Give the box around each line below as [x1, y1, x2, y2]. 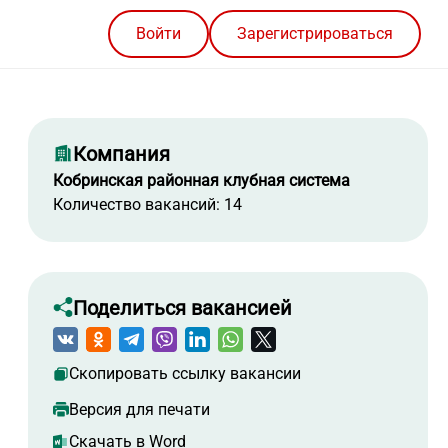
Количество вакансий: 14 [53, 195, 242, 215]
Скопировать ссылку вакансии [69, 364, 301, 384]
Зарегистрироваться [237, 24, 393, 44]
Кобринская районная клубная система [53, 171, 350, 191]
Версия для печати [69, 400, 210, 420]
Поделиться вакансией [73, 296, 292, 321]
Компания [73, 142, 170, 167]
